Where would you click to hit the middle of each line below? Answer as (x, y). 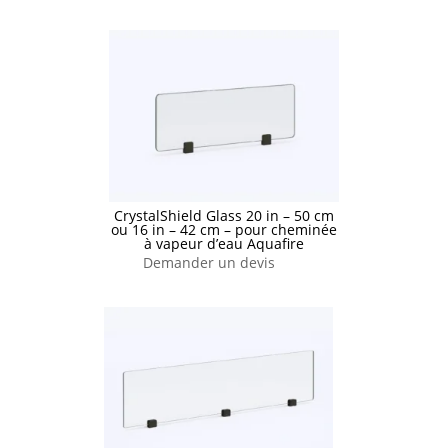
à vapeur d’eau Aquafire (223, 244)
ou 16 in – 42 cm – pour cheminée (223, 230)
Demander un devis (209, 263)
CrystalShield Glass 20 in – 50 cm (223, 216)
